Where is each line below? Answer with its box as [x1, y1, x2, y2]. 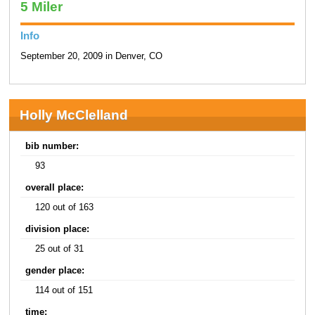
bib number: [25, 141, 79, 151]
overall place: [25, 182, 84, 193]
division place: [25, 224, 90, 234]
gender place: [25, 265, 85, 276]
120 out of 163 [35, 202, 94, 212]
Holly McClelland [19, 107, 128, 122]
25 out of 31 [35, 243, 84, 254]
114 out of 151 [35, 285, 94, 295]
